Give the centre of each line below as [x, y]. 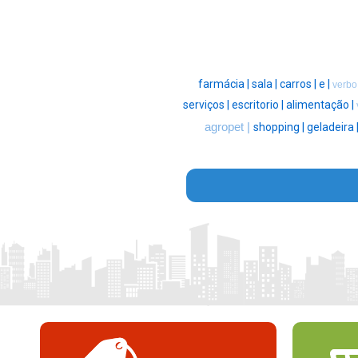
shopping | [280, 127]
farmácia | [225, 84]
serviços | [207, 105]
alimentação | [321, 105]
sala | [266, 84]
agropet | [229, 127]
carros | [299, 84]
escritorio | [259, 105]
